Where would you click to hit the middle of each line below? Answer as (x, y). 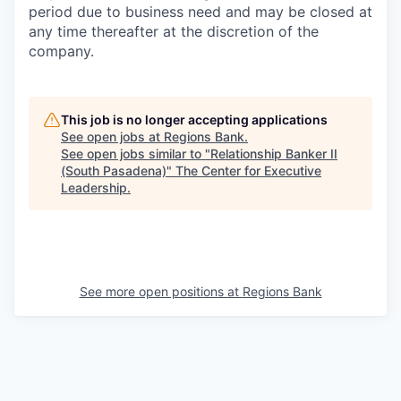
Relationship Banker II (274, 154)
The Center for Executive (248, 171)
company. (61, 51)
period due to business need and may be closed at (200, 12)
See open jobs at (112, 137)
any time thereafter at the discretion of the (174, 31)
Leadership (94, 188)
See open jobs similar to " (136, 154)
